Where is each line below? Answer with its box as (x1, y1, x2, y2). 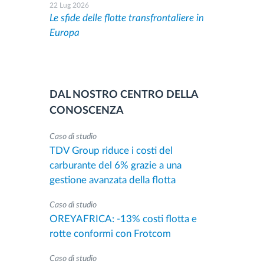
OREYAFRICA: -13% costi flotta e (49, 214, 197, 224)
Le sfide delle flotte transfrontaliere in (49, 13, 204, 23)
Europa (49, 28, 80, 38)
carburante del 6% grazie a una (49, 160, 181, 170)
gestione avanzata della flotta (49, 175, 176, 185)
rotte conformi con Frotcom (49, 229, 171, 239)
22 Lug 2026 (49, 2, 89, 9)
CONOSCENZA (49, 105, 124, 116)
